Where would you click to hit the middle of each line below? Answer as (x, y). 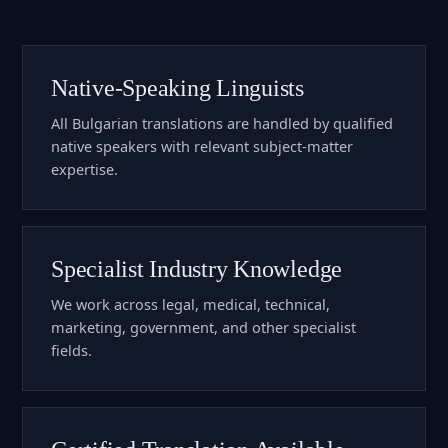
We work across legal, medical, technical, (190, 303)
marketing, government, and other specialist (203, 326)
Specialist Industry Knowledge (197, 268)
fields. (71, 349)
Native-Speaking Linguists (177, 87)
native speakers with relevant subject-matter (202, 145)
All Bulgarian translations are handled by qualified (222, 122)
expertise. (84, 168)
